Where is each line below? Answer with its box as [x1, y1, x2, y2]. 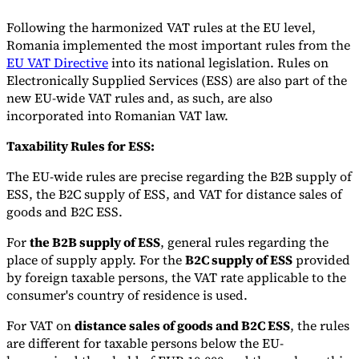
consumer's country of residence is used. [6, 286, 248, 305]
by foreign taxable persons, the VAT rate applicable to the [6, 268, 346, 287]
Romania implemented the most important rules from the [6, 36, 350, 54]
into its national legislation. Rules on [108, 54, 329, 72]
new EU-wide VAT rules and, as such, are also [6, 89, 272, 107]
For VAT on [6, 317, 75, 335]
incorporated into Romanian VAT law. [6, 107, 228, 125]
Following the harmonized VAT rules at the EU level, [6, 18, 316, 37]
